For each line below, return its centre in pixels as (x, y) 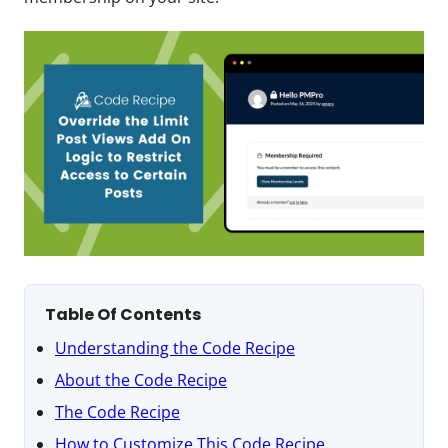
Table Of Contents (123, 314)
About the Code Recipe (141, 379)
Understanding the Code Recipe (175, 347)
